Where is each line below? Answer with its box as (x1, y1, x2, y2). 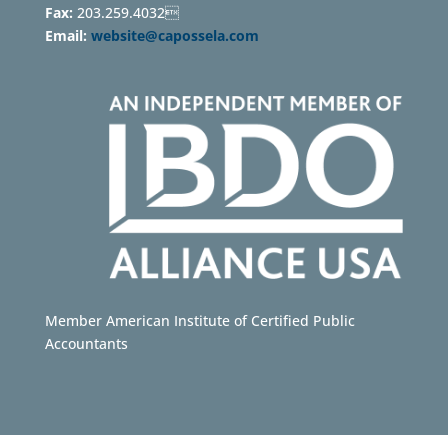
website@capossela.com (90, 26, 263, 46)
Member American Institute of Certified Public (44, 310, 355, 330)
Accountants (44, 333, 128, 353)
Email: (44, 26, 91, 46)
